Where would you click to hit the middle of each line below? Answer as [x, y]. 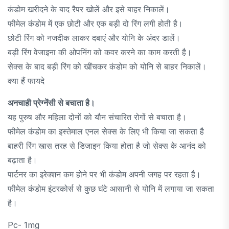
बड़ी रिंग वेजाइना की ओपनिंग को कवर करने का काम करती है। [100, 52]
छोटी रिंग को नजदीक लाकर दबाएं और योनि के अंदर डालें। [94, 38]
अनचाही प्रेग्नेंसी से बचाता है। [51, 102]
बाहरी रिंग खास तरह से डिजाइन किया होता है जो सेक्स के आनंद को [107, 145]
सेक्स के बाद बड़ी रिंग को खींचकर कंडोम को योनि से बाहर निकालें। [107, 66]
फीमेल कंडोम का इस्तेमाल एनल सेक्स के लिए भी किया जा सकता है [106, 131]
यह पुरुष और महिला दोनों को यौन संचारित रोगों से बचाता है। [97, 117]
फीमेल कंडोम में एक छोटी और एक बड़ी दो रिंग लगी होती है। [95, 23]
